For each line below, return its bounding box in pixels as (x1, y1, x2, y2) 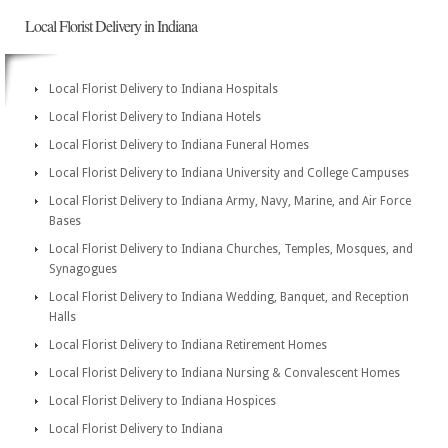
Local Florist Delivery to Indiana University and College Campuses (49, 166, 409, 180)
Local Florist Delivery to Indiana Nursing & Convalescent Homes (49, 366, 400, 380)
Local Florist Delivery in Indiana (25, 15, 197, 36)
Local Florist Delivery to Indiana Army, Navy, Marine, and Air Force (49, 194, 411, 208)
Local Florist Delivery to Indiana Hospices (49, 394, 276, 408)
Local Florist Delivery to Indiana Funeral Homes (49, 138, 309, 152)
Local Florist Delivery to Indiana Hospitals (49, 82, 278, 96)
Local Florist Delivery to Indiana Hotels (49, 110, 261, 124)
